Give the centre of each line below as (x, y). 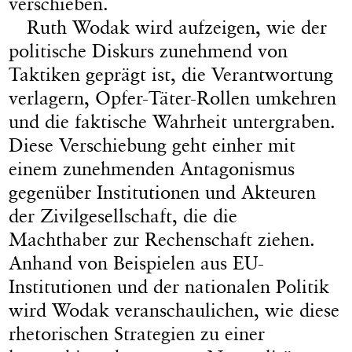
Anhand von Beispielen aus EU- (137, 262)
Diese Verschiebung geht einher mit (152, 145)
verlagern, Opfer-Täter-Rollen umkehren (173, 97)
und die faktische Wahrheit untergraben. (172, 121)
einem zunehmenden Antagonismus (152, 168)
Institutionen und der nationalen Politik (169, 286)
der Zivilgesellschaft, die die (123, 215)
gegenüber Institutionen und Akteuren (163, 192)
